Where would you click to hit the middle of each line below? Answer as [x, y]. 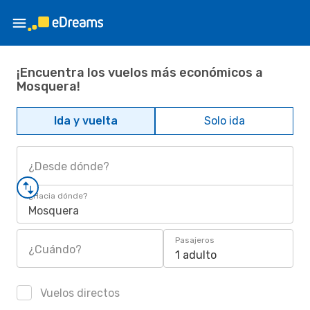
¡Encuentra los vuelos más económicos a [140, 72]
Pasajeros [195, 240]
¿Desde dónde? [69, 166]
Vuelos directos [79, 293]
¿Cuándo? [55, 249]
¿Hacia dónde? [58, 196]
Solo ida [224, 121]
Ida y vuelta [86, 121]
